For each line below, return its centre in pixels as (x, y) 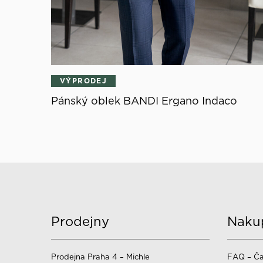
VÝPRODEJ (84, 80)
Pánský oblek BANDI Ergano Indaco (144, 100)
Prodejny (80, 221)
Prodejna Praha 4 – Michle (100, 257)
